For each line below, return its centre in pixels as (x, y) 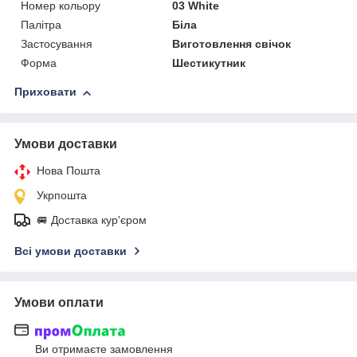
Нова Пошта (69, 171)
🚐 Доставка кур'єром (92, 220)
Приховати (45, 92)
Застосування (57, 44)
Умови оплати (59, 303)
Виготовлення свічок (232, 44)
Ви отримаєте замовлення (104, 349)
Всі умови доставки (71, 251)
